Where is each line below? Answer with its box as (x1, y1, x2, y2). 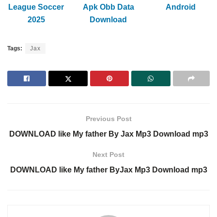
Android (166, 3, 196, 12)
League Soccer (8, 3, 64, 12)
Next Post (93, 151, 124, 159)
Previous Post (85, 115, 132, 123)
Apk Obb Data (82, 3, 134, 12)
